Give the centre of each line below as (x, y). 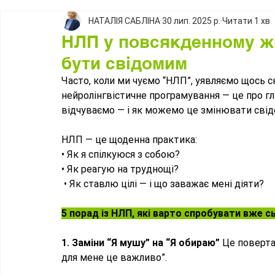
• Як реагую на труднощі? (120, 169)
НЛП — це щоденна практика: (130, 140)
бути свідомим (124, 63)
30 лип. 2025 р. (191, 21)
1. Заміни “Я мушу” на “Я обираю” (142, 243)
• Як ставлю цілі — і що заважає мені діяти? (166, 184)
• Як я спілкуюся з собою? (122, 155)
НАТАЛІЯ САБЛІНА (124, 21)
